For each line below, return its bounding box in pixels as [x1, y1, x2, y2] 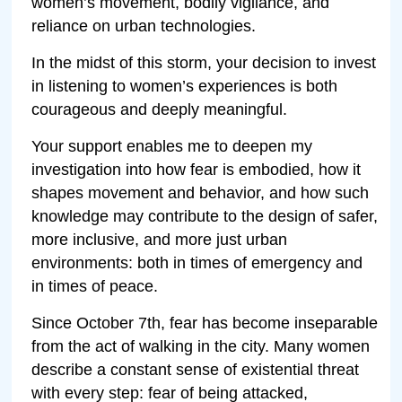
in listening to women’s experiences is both [31, 76, 338, 95]
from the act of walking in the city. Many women [31, 336, 371, 355]
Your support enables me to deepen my [31, 136, 313, 155]
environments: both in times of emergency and [31, 253, 363, 272]
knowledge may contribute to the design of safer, [31, 206, 379, 225]
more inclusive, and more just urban [31, 230, 288, 249]
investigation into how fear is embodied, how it [31, 160, 362, 179]
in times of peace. [31, 276, 159, 295]
